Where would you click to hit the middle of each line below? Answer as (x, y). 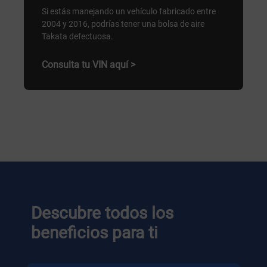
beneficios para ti (95, 232)
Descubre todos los (103, 213)
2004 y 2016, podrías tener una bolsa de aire (123, 24)
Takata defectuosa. (77, 36)
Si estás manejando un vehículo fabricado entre (128, 11)
